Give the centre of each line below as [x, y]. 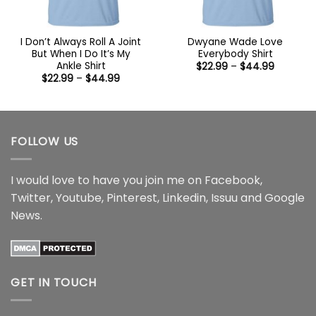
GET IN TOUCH [54, 283]
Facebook [232, 180]
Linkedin [184, 197]
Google [285, 197]
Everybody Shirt [235, 54]
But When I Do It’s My [81, 54]
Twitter [31, 197]
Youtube [79, 197]
